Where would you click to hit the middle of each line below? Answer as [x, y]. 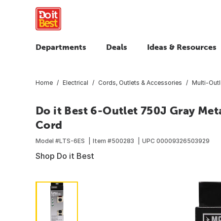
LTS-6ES [72, 141]
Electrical [75, 82]
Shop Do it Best [65, 156]
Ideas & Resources [182, 47]
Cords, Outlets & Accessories [140, 82]
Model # [47, 141]
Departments [61, 47]
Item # [102, 141]
